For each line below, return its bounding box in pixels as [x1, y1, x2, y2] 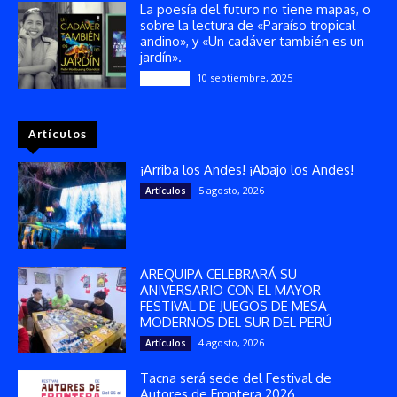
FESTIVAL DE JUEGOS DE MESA [140, 297, 328, 315]
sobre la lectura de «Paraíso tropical [140, 16, 356, 34]
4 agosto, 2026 [198, 335, 265, 349]
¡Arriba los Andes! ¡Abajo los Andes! [140, 160, 354, 178]
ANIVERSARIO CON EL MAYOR [140, 281, 322, 299]
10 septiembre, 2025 [197, 70, 293, 84]
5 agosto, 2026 [198, 183, 265, 197]
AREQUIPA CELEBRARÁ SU [140, 265, 298, 283]
